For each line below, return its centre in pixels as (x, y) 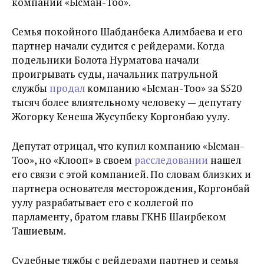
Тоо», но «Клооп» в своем (73, 160)
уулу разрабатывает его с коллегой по (103, 202)
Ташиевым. (40, 231)
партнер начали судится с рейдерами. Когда (118, 46)
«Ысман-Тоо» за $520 (192, 88)
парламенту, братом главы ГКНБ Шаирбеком (119, 217)
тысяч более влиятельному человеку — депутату (127, 102)
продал (67, 88)
